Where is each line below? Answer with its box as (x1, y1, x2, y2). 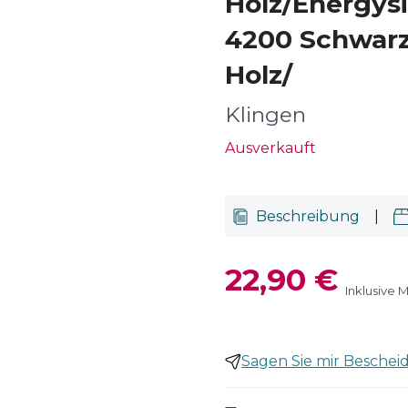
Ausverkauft (225, 139, 316, 157)
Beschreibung (256, 208, 360, 225)
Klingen (225, 102, 306, 127)
